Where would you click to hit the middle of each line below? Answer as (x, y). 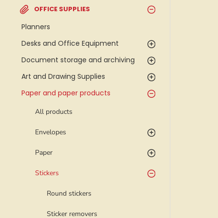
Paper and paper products (66, 93)
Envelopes (51, 132)
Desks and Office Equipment (70, 43)
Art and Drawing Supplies (63, 76)
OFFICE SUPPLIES (62, 9)
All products (54, 112)
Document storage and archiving (78, 60)
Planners (36, 27)
